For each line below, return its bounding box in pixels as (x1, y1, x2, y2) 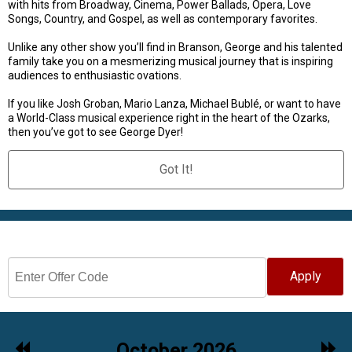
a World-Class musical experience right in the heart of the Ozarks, (8, 112, 330, 124)
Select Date (8, 228, 107, 250)
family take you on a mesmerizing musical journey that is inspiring (8, 55, 333, 68)
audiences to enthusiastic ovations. (8, 69, 181, 82)
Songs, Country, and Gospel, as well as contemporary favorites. (8, 13, 317, 25)
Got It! (159, 162, 193, 177)
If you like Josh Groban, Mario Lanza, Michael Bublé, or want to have (8, 97, 341, 110)
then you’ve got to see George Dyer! (8, 126, 183, 138)
